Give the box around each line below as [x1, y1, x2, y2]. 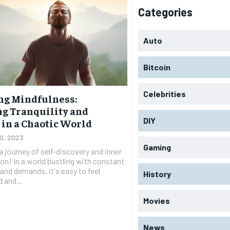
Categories [138, 5, 193, 18]
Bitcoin [143, 62, 171, 72]
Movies [143, 195, 170, 205]
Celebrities [143, 88, 186, 99]
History [143, 168, 171, 179]
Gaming [143, 142, 171, 152]
